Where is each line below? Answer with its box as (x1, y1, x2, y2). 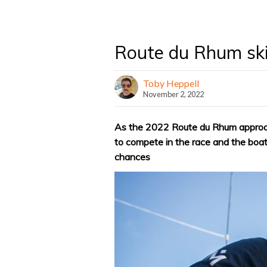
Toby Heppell (143, 77, 199, 89)
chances (114, 150, 150, 163)
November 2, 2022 (143, 89, 204, 99)
